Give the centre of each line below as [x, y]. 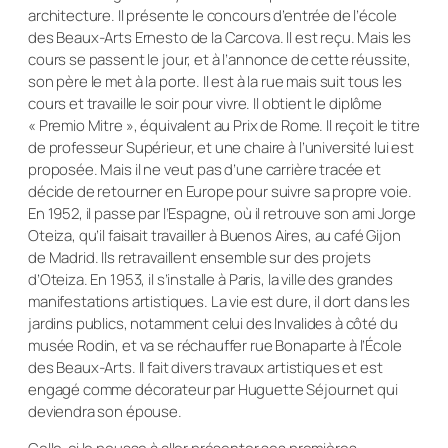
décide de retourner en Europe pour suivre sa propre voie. [220, 191]
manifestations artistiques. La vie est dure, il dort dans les [219, 301]
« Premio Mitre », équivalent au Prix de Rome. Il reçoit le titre [224, 125]
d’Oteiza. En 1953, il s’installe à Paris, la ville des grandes [210, 279]
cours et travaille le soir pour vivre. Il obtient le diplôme [205, 103]
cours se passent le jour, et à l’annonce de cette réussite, [220, 59]
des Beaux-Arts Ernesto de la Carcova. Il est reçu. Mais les [220, 37]
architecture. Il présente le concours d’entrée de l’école [212, 15]
